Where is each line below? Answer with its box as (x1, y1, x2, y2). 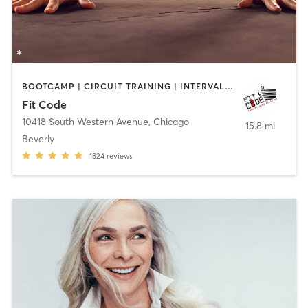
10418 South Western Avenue (21, 115, 148, 128)
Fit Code (21, 97, 67, 111)
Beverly (21, 132, 54, 145)
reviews (106, 151, 133, 161)
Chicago (153, 115, 189, 128)
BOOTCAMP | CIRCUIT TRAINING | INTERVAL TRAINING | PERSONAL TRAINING (224, 81, 233, 92)
